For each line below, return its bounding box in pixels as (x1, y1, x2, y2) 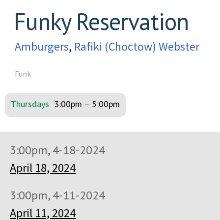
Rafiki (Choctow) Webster (74, 38, 199, 54)
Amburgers (15, 38, 69, 54)
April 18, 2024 (10, 160, 76, 175)
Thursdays (11, 98, 49, 110)
